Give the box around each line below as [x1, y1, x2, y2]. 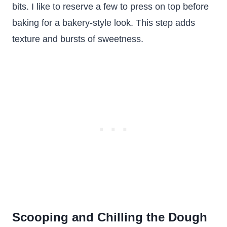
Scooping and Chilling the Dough [12, 210, 207, 224]
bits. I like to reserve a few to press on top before [12, 2, 209, 12]
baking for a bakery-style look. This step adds [12, 18, 195, 28]
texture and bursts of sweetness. [12, 34, 143, 44]
